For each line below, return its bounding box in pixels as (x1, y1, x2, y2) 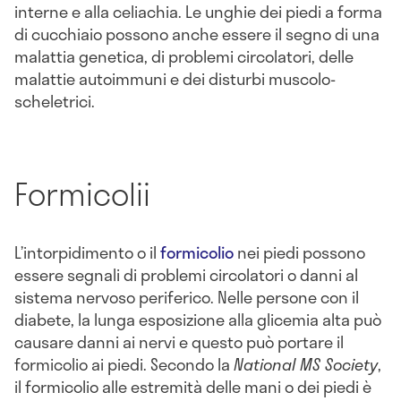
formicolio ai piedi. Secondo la (14, 352, 234, 378)
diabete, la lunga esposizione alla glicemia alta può (14, 307, 381, 333)
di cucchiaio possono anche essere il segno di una (14, 21, 380, 47)
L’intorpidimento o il (14, 240, 160, 266)
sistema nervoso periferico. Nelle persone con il (14, 285, 359, 311)
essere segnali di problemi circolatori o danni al (14, 262, 358, 288)
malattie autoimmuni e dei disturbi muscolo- (14, 65, 336, 91)
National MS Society (234, 352, 378, 378)
